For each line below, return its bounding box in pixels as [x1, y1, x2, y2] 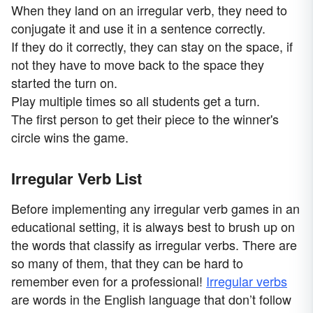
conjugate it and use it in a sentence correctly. [11, 19, 265, 38]
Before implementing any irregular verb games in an [11, 199, 300, 218]
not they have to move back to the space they [11, 55, 264, 74]
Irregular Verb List [11, 167, 142, 190]
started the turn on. [11, 73, 117, 92]
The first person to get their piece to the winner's [11, 110, 279, 129]
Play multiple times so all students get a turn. [11, 92, 260, 110]
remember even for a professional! [11, 272, 206, 291]
